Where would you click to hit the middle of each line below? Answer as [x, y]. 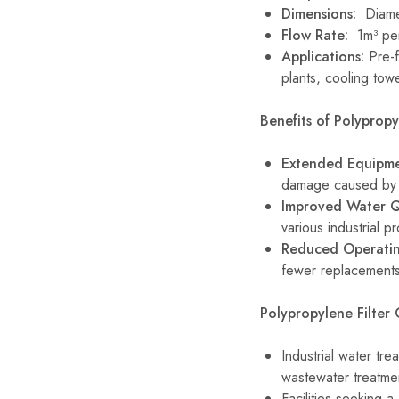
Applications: [323, 56]
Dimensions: [319, 13]
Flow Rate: [319, 35]
